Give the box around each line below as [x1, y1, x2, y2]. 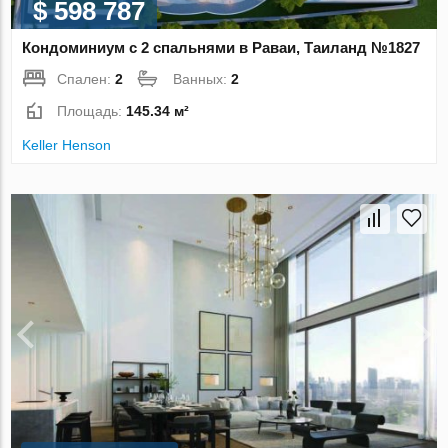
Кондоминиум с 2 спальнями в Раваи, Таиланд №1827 [22, 39, 421, 57]
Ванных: [173, 71, 232, 88]
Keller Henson [22, 137, 112, 154]
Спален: [57, 71, 116, 88]
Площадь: [57, 103, 127, 120]
